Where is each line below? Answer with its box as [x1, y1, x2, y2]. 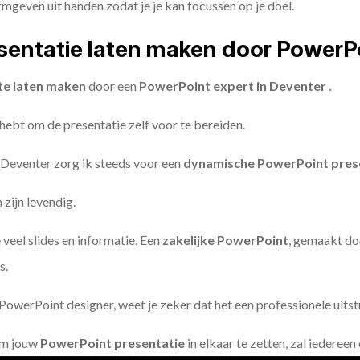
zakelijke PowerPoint [162, 232, 288, 247]
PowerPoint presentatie [40, 335, 185, 350]
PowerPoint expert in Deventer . [137, 78, 332, 93]
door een [88, 78, 137, 93]
